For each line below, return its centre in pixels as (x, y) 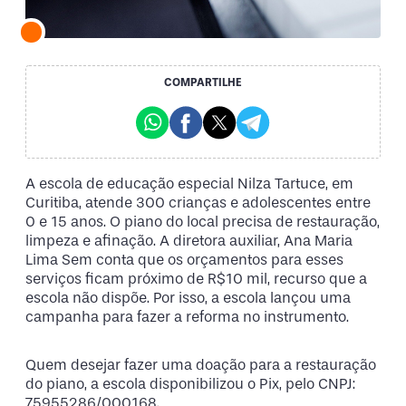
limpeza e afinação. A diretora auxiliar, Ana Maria (189, 240)
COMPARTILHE (203, 83)
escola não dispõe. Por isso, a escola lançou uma (188, 297)
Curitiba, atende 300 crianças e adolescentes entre (198, 202)
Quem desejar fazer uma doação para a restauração (201, 365)
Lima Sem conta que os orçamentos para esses (184, 259)
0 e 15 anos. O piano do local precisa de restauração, (203, 221)
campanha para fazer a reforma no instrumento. (187, 316)
